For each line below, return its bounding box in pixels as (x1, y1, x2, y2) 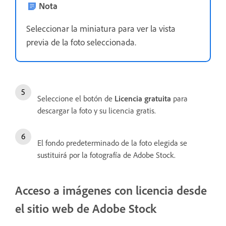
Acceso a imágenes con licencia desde (15, 183, 207, 198)
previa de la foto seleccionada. (26, 36, 138, 48)
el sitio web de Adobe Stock (15, 201, 156, 216)
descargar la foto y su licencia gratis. (37, 105, 156, 116)
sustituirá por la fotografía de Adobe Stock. (37, 150, 178, 160)
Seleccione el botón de (37, 93, 115, 104)
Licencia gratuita (115, 93, 171, 104)
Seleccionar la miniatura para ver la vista (26, 23, 176, 34)
